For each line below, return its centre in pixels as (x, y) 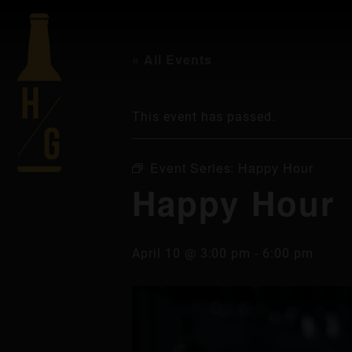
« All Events (172, 59)
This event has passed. (204, 116)
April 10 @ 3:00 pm (192, 253)
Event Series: (194, 168)
